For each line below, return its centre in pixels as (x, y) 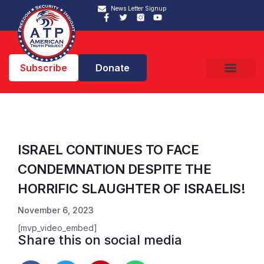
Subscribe (44, 68)
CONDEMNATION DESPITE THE (115, 169)
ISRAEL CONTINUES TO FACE (108, 150)
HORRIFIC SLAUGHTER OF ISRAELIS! (132, 189)
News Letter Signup (139, 8)
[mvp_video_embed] (57, 228)
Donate (113, 68)
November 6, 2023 (56, 210)
